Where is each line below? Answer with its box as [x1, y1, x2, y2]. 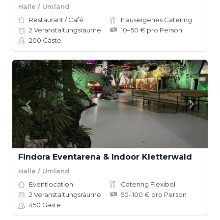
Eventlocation [29, 180, 73, 188]
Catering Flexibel [121, 180, 175, 188]
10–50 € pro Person [121, 26, 182, 34]
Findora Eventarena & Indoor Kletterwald [18, 152, 192, 162]
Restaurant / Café [29, 16, 83, 24]
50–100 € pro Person [121, 191, 187, 198]
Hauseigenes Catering [121, 16, 192, 24]
